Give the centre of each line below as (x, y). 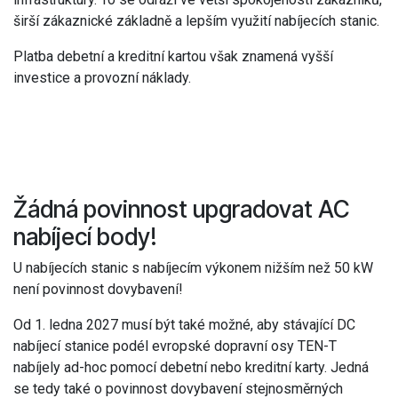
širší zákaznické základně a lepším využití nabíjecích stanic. (196, 20)
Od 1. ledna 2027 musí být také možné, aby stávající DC (184, 324)
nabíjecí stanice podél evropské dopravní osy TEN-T (175, 346)
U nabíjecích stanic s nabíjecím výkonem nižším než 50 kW (193, 267)
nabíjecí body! (85, 236)
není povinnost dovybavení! (98, 289)
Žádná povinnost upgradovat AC (181, 208)
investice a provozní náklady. (102, 77)
